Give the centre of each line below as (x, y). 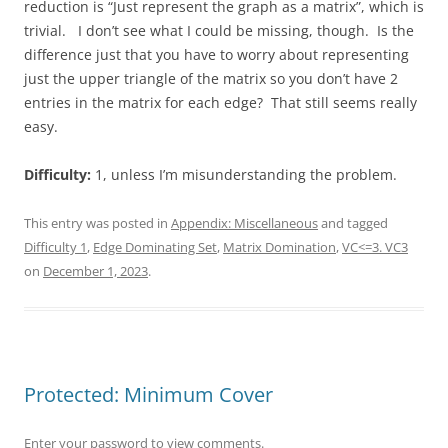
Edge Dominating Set (155, 246)
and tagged (353, 222)
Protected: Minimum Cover (148, 394)
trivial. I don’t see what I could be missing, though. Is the (219, 30)
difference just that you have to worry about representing (216, 54)
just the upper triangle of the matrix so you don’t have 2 (211, 78)
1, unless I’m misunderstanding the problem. (244, 174)
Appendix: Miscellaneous (244, 222)
